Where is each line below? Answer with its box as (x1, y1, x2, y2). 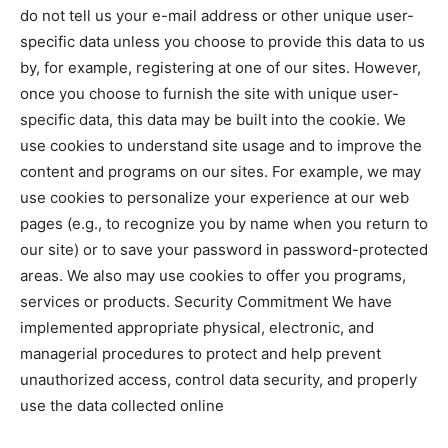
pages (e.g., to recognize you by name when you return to (20, 213, 428, 233)
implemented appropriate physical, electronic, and (20, 317, 374, 337)
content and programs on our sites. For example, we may (20, 161, 421, 181)
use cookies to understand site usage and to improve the (20, 135, 422, 155)
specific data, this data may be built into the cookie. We (20, 109, 406, 129)
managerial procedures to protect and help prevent (20, 343, 381, 363)
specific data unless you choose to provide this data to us (20, 31, 425, 51)
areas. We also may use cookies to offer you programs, (20, 265, 406, 285)
